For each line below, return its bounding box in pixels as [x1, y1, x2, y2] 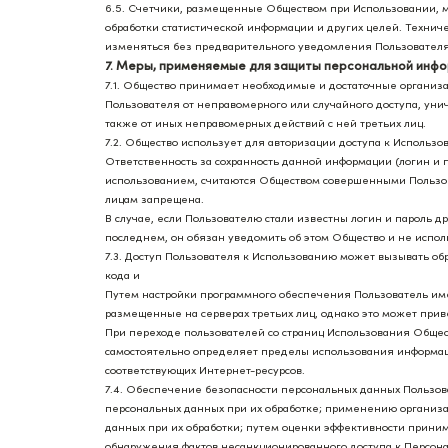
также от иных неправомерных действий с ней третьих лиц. [105, 116, 426, 130]
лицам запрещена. [105, 192, 204, 206]
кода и [105, 268, 140, 282]
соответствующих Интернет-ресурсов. [105, 363, 305, 377]
